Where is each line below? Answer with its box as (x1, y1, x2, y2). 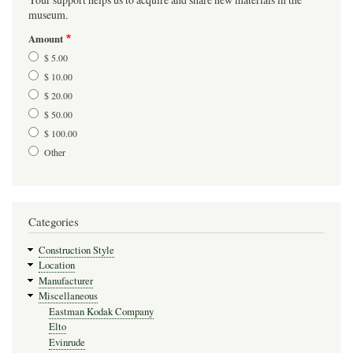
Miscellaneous (38, 289, 98, 303)
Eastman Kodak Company (48, 304, 154, 318)
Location (38, 258, 75, 273)
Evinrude (48, 335, 85, 349)
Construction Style (38, 243, 114, 257)
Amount (28, 31, 63, 46)
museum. (28, 6, 68, 22)
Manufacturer (38, 273, 93, 288)
